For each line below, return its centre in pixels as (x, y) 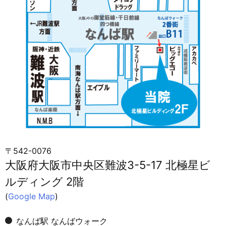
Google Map (32, 196)
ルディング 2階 (44, 181)
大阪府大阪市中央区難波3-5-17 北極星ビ (108, 165)
